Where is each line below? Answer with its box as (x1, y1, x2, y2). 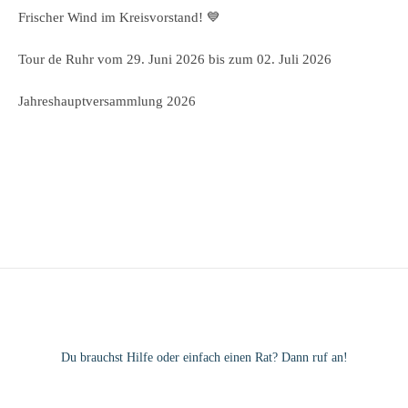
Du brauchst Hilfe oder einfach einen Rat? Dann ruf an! (60, 351, 348, 364)
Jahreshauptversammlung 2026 (18, 94, 196, 108)
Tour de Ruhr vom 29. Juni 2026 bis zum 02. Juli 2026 (18, 52, 331, 66)
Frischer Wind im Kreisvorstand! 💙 (18, 10, 220, 25)
